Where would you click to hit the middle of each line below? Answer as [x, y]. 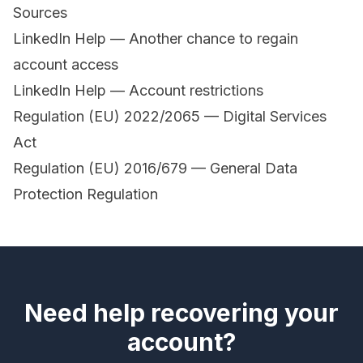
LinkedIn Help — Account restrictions [138, 91]
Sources [40, 13]
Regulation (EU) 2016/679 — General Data [155, 169]
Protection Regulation [85, 194]
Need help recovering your [181, 313]
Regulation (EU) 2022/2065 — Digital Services [170, 117]
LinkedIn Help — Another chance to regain [156, 39]
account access [66, 65]
